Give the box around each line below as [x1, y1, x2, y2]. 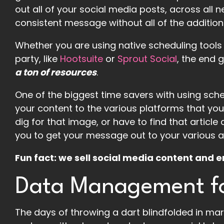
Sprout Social [117, 52, 177, 65]
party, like [15, 52, 60, 65]
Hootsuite [60, 52, 103, 65]
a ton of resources [15, 65, 96, 78]
